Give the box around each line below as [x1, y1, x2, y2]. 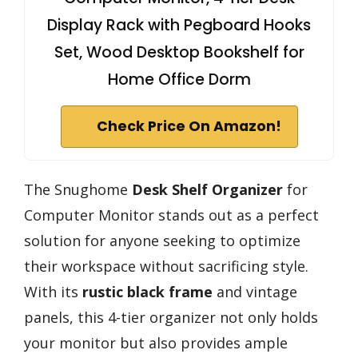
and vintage [213, 281, 297, 301]
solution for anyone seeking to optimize [24, 230, 300, 250]
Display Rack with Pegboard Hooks [47, 14, 311, 36]
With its [24, 281, 82, 301]
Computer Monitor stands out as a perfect [24, 205, 319, 225]
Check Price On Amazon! [96, 116, 281, 136]
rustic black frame [82, 281, 213, 301]
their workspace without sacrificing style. [24, 256, 308, 276]
